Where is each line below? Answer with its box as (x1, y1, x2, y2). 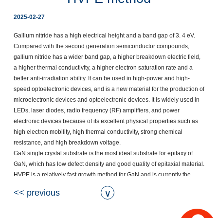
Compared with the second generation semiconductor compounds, (14, 43, 189, 50)
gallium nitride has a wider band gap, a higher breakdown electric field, (14, 54, 200, 60)
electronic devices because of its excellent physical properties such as (14, 118, 198, 125)
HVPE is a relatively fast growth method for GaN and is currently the (14, 171, 191, 178)
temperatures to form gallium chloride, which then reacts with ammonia (14, 203, 200, 210)
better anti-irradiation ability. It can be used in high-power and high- (14, 75, 190, 82)
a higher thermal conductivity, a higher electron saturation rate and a (14, 64, 193, 71)
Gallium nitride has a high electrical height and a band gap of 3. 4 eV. (14, 32, 195, 39)
